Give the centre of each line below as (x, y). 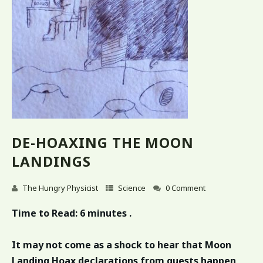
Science (132, 188)
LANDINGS (51, 161)
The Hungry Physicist (60, 188)
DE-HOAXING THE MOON (103, 142)
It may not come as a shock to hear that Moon (122, 245)
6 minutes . (104, 213)
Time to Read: (45, 213)
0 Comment (186, 188)
